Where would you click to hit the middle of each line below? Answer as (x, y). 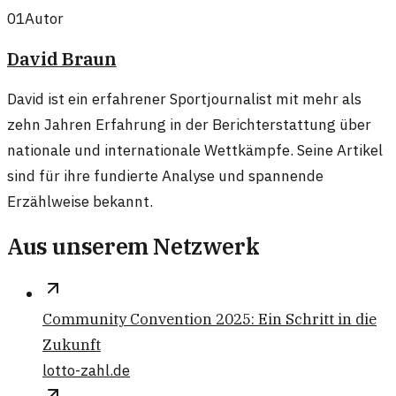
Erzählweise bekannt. (80, 201)
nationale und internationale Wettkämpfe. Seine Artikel (195, 150)
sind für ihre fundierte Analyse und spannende (165, 175)
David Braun (62, 58)
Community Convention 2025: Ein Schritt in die (209, 320)
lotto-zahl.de (86, 371)
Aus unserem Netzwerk (133, 246)
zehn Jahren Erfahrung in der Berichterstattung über (189, 124)
